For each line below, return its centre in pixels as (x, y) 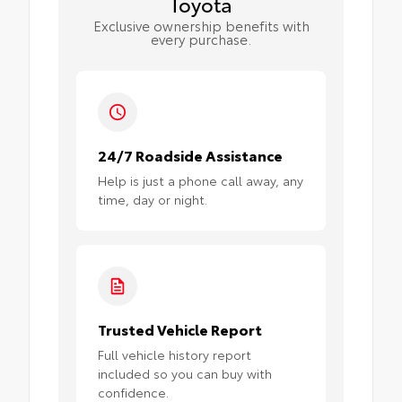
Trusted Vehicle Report (180, 329)
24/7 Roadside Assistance (190, 155)
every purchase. (201, 39)
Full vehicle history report (175, 355)
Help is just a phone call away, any (201, 181)
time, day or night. (153, 200)
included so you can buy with (185, 374)
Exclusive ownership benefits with (201, 26)
